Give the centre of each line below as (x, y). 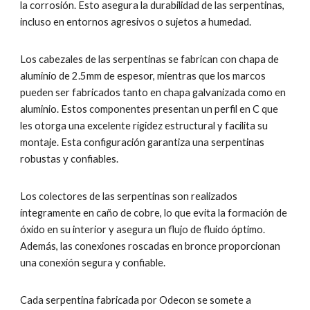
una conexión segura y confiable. (93, 263)
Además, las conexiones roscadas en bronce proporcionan (151, 246)
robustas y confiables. (70, 159)
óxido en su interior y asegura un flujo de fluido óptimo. (143, 229)
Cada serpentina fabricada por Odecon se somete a (136, 300)
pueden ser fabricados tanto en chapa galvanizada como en (153, 92)
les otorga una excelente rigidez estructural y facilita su (144, 126)
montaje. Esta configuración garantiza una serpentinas (143, 142)
